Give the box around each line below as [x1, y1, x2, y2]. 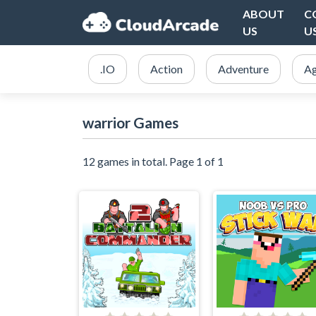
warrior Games [83, 114, 178, 131]
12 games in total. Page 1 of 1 [83, 154, 224, 168]
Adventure [218, 62, 269, 75]
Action [150, 62, 183, 75]
